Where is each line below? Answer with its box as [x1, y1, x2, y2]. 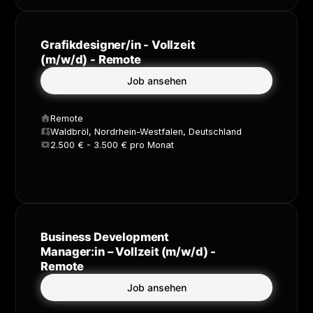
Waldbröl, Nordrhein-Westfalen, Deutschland [50, 126, 242, 137]
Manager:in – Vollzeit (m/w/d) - [41, 244, 217, 259]
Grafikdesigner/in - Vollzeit [41, 37, 195, 52]
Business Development [41, 229, 168, 244]
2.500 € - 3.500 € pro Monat [50, 139, 175, 150]
